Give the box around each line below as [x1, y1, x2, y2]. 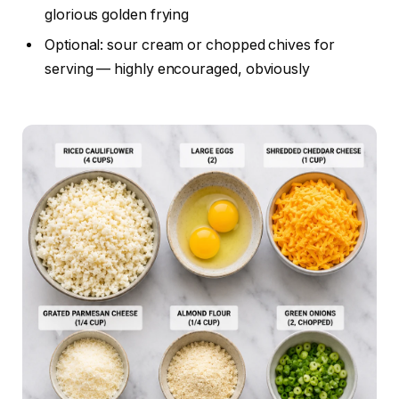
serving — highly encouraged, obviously [45, 61, 310, 78]
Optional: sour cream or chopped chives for [45, 37, 335, 54]
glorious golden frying [45, 6, 190, 24]
